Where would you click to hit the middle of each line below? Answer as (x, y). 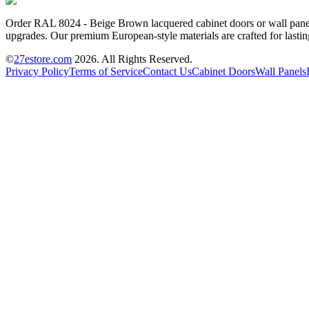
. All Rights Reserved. (144, 59)
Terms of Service (106, 71)
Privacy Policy (37, 71)
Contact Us (167, 71)
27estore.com (43, 59)
